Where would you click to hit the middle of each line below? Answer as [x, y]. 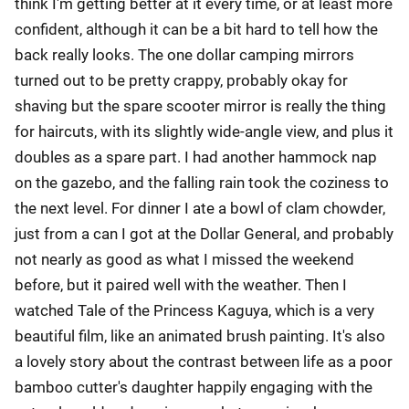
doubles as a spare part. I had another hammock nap [196, 157]
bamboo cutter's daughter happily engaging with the [194, 387]
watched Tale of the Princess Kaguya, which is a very [194, 310]
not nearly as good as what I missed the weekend [184, 259]
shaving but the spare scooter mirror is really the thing [200, 106]
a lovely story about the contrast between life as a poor [204, 362]
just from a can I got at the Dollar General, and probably [204, 234]
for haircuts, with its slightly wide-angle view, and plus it [204, 131]
